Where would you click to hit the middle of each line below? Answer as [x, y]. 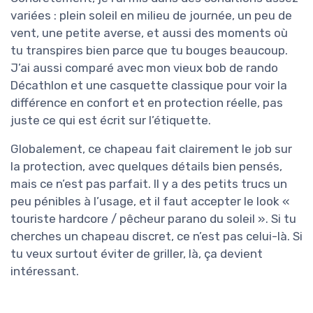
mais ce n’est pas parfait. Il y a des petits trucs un [149, 183]
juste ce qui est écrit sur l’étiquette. [111, 120]
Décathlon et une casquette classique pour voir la [149, 85]
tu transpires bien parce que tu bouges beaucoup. [149, 50]
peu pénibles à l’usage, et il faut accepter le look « [150, 201]
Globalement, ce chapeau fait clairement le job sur [151, 148]
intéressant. [45, 271]
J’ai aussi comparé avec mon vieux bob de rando [144, 67]
